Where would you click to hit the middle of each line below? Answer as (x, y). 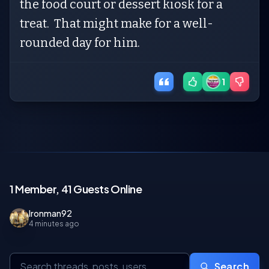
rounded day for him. (80, 43)
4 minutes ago (54, 224)
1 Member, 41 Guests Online (76, 189)
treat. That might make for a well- (116, 23)
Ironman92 (50, 213)
